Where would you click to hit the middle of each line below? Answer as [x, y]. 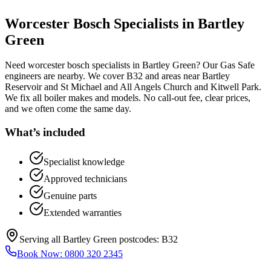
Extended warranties [83, 212]
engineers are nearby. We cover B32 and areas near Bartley [117, 76]
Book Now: [41, 253]
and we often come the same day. [68, 109]
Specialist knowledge [84, 162]
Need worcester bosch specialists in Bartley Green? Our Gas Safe [130, 65]
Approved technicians [85, 178]
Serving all [41, 239]
